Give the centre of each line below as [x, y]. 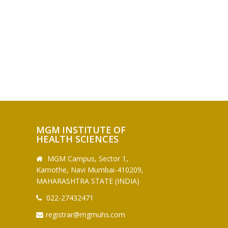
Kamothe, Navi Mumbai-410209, [90, 169]
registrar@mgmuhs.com [85, 214]
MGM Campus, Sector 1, [87, 158]
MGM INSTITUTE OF [81, 130]
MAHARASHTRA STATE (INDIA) [88, 181]
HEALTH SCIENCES [80, 139]
